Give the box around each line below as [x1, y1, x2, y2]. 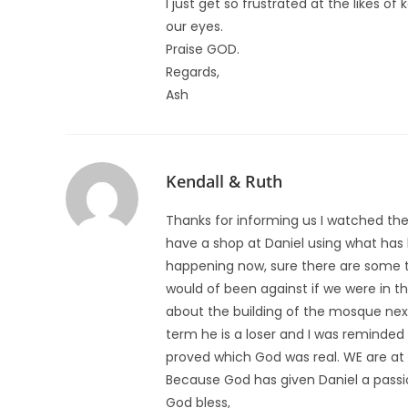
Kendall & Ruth [166, 170, 282, 192]
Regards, [166, 63, 219, 81]
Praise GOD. [166, 40, 240, 58]
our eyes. [166, 17, 223, 36]
